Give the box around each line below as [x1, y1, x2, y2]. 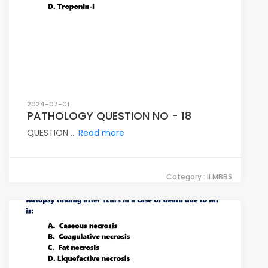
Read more [78, 127, 124, 139]
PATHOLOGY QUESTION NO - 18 [27, 108, 191, 123]
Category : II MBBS [166, 172, 232, 182]
